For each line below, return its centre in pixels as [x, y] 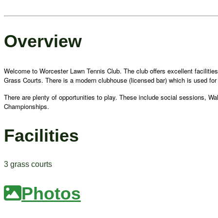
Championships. [27, 106]
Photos [51, 194]
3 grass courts [28, 164]
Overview [43, 41]
